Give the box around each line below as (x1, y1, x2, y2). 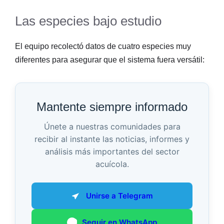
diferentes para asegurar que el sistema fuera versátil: (15, 55, 204, 64)
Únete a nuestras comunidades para (43, 121, 180, 132)
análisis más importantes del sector (44, 146, 179, 157)
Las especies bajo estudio (15, 13, 161, 29)
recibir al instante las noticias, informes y (34, 134, 189, 144)
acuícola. (95, 159, 129, 169)
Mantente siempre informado (36, 100, 187, 114)
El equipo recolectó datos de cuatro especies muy (15, 42, 191, 51)
